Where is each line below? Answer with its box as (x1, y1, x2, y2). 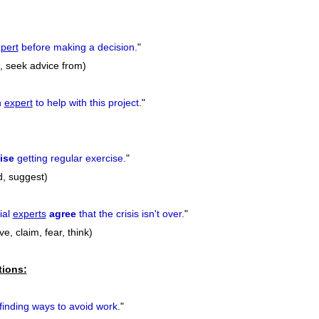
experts (12, 208, 46, 220)
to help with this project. (32, 97, 142, 109)
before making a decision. (18, 41, 137, 53)
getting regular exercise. (14, 152, 126, 164)
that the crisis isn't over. (75, 208, 184, 220)
